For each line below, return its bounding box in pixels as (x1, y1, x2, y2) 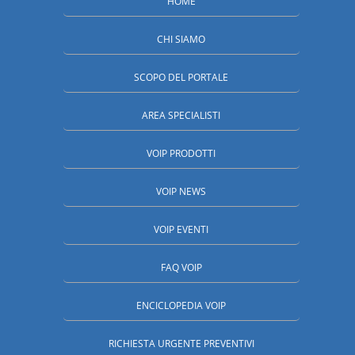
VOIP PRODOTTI (147, 147, 216, 161)
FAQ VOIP (160, 261, 202, 275)
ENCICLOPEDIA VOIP (136, 299, 227, 313)
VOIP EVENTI (154, 223, 209, 237)
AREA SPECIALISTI (142, 109, 221, 123)
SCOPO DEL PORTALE (134, 71, 229, 85)
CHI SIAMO (157, 32, 206, 47)
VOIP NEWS (156, 185, 207, 199)
